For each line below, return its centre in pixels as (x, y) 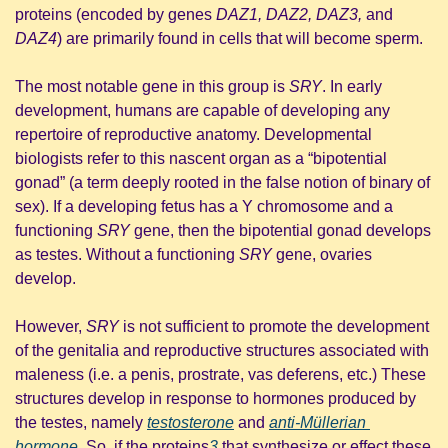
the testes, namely (81, 423)
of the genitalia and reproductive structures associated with (222, 351)
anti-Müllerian (317, 423)
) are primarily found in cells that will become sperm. (240, 39)
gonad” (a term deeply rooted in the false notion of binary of (222, 183)
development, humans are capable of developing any (202, 111)
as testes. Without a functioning (127, 255)
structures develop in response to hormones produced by (215, 399)
